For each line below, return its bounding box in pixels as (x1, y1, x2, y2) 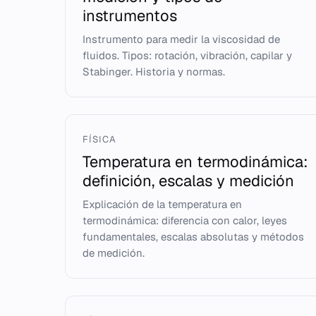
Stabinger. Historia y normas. (83, 65, 225, 78)
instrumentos (83, 6, 177, 25)
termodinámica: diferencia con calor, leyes (83, 214, 287, 227)
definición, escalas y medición (83, 171, 294, 190)
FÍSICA (83, 133, 117, 145)
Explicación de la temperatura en (83, 197, 242, 211)
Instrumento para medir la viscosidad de (83, 32, 280, 46)
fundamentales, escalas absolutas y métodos (83, 230, 304, 243)
